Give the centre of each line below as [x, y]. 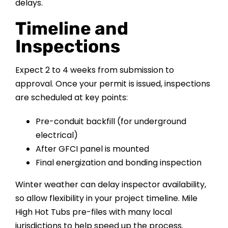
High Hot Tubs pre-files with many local [93, 212]
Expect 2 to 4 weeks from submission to [94, 70]
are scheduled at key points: [71, 98]
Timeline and [72, 29]
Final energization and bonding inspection [118, 163]
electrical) [56, 135]
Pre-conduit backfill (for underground [111, 122]
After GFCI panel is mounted [92, 149]
